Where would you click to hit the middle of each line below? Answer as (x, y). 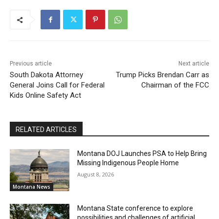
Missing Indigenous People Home (128, 163)
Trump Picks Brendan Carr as (162, 75)
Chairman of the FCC (175, 85)
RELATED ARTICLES (46, 130)
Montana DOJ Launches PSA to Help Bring (142, 154)
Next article (194, 64)
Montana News (32, 186)
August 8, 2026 (96, 175)
